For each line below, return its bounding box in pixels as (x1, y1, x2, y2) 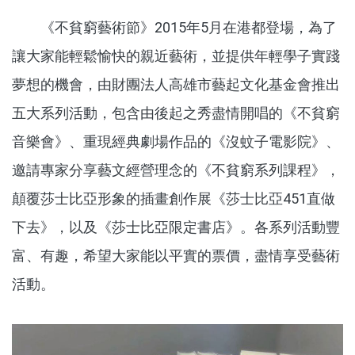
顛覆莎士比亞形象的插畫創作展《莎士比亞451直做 (12, 189, 335, 207)
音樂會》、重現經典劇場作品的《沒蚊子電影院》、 (12, 132, 340, 150)
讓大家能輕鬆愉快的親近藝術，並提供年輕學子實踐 (12, 47, 340, 64)
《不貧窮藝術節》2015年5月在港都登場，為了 (12, 18, 337, 36)
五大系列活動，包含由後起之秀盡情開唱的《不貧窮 (12, 104, 340, 121)
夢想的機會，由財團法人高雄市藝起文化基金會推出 (12, 75, 340, 93)
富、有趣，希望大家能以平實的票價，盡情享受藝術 (12, 246, 340, 264)
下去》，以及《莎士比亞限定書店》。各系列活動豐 (12, 218, 340, 235)
